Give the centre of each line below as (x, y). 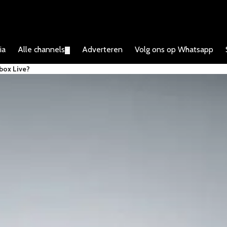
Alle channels (41, 49)
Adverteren (102, 49)
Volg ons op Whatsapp (174, 49)
